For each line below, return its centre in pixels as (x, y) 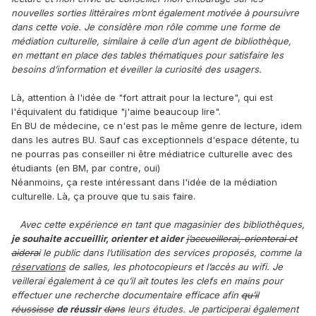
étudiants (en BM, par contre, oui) (86, 168)
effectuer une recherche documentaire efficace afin (126, 295)
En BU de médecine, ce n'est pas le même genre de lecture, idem (157, 126)
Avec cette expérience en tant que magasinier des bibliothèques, (162, 225)
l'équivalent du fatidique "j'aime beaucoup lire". (116, 112)
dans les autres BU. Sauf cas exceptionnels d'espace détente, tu (155, 140)
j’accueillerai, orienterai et (242, 239)
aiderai (26, 253)
